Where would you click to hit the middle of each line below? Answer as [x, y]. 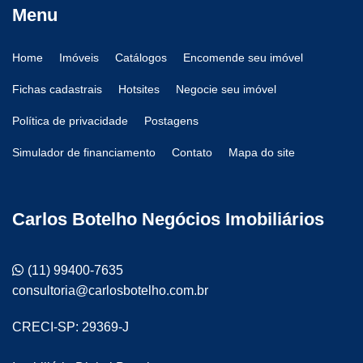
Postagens [171, 121]
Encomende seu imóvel [243, 58]
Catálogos [141, 58]
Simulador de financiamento [84, 152]
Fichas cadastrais [57, 89]
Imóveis [79, 58]
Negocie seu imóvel [226, 89]
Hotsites [139, 89]
